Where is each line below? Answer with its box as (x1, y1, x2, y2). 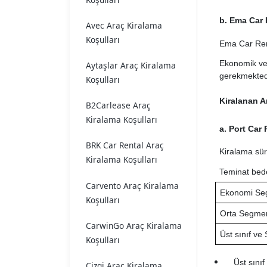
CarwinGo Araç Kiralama (86, 219, 182, 231)
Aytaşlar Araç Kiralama (86, 60, 176, 72)
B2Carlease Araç (86, 100, 151, 111)
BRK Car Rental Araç (86, 139, 164, 151)
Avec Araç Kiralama (86, 19, 162, 31)
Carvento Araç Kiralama (86, 179, 179, 191)
